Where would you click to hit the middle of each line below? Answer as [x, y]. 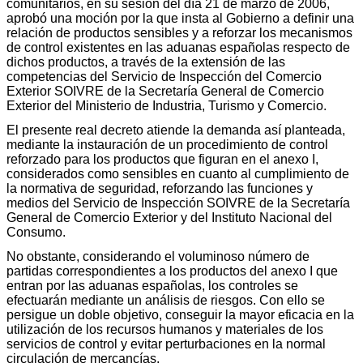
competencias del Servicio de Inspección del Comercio [164, 76]
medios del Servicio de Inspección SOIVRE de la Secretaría [178, 203]
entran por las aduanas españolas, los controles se [152, 285]
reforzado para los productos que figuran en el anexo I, [162, 159]
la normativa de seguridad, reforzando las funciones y [160, 188]
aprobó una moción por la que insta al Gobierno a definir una [180, 18]
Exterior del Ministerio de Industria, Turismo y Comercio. [167, 105]
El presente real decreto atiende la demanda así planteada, [176, 130]
